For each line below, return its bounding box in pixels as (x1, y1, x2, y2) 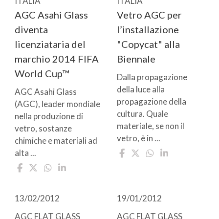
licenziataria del (15, 38, 86, 50)
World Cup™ (15, 67, 69, 79)
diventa (15, 23, 48, 35)
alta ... (15, 147, 36, 158)
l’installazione (117, 23, 179, 35)
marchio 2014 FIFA (15, 52, 99, 65)
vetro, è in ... (117, 132, 160, 143)
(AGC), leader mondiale (15, 98, 100, 109)
